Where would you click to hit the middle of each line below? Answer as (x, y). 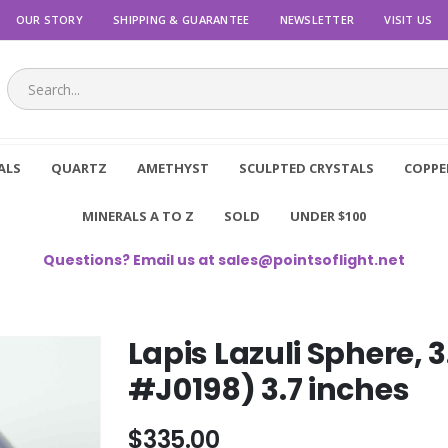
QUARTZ (78, 167)
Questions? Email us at (130, 259)
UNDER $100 (328, 215)
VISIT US (408, 19)
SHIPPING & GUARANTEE (181, 19)
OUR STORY (49, 19)
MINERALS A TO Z (138, 215)
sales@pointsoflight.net (311, 259)
